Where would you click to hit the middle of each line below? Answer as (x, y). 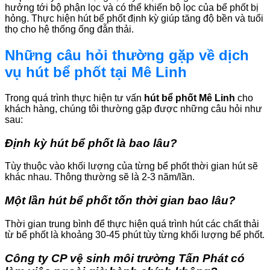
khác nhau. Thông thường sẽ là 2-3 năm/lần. (100, 177)
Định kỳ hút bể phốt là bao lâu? (91, 143)
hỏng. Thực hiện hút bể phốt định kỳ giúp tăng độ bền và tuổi (134, 19)
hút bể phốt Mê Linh (188, 98)
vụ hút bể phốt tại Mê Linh (96, 72)
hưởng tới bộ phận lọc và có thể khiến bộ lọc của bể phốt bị (132, 8)
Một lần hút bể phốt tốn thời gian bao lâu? (120, 201)
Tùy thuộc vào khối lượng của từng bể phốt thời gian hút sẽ (131, 166)
